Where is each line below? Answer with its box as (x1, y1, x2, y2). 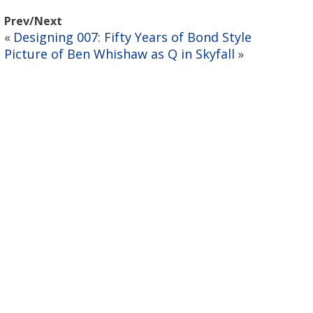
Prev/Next (4, 13, 62, 29)
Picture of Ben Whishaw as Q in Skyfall (4, 45, 235, 63)
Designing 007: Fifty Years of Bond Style (13, 29, 252, 46)
